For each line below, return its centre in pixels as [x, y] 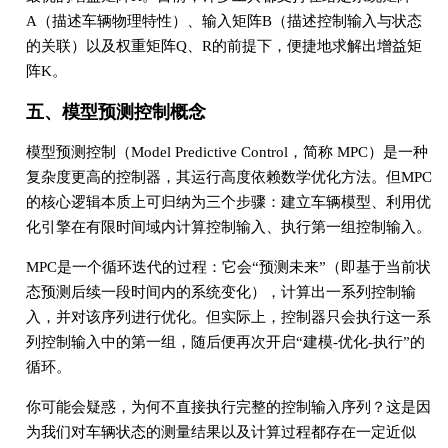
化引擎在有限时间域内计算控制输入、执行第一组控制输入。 [228, 227]
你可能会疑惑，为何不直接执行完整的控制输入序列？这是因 [228, 407]
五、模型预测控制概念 [115, 112]
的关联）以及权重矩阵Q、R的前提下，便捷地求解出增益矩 [223, 46]
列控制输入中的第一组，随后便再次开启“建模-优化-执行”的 [225, 342]
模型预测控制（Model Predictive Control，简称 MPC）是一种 [226, 152]
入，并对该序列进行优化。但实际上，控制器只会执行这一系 [228, 317]
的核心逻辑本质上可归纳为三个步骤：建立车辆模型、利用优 [228, 202]
